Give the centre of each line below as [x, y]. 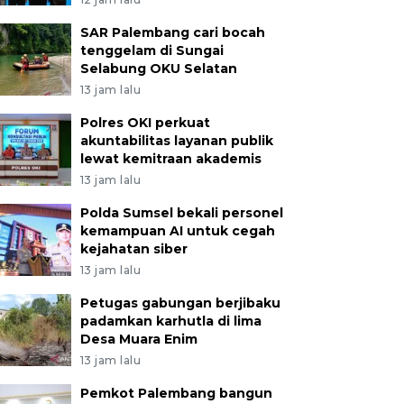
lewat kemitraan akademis [170, 159]
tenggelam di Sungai [151, 50]
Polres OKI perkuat [145, 123]
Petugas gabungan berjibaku [180, 303]
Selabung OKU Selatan [158, 69]
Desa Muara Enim [138, 339]
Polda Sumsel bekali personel [181, 213]
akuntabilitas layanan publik [176, 141]
